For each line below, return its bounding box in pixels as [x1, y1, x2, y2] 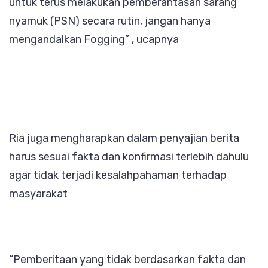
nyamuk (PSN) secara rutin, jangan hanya [9, 14, 211, 28]
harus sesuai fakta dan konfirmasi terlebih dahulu [9, 150, 249, 163]
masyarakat [9, 187, 68, 200]
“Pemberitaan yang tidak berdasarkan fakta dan [9, 252, 246, 266]
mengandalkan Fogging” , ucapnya [9, 32, 179, 46]
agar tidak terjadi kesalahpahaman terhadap [9, 168, 227, 182]
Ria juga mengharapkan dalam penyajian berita [9, 131, 239, 145]
